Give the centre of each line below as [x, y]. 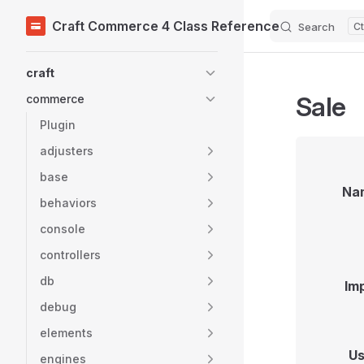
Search [316, 27]
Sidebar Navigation [82, 62]
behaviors [68, 203]
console [63, 229]
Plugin [58, 125]
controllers [70, 255]
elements [66, 333]
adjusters [67, 151]
